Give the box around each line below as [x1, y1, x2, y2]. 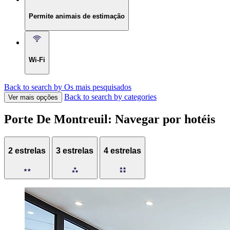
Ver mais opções [8, 93, 58, 101]
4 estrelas [104, 146, 141, 155]
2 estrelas [8, 146, 46, 155]
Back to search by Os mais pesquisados [4, 82, 131, 91]
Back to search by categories [64, 92, 157, 101]
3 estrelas [56, 146, 93, 155]
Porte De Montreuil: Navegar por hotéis [4, 112, 215, 126]
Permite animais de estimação [29, 12, 125, 21]
